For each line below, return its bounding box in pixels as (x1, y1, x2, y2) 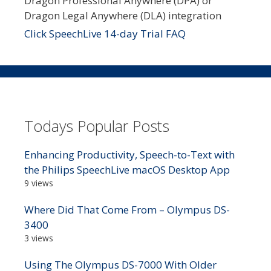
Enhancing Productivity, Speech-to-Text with (24, 148, 235, 162)
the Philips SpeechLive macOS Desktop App (24, 163, 230, 177)
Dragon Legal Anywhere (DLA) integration (24, 8, 221, 22)
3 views (24, 232, 53, 244)
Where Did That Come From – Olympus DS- (24, 203, 230, 217)
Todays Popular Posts (24, 116, 169, 137)
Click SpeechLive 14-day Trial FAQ (24, 26, 186, 41)
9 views (24, 177, 53, 189)
